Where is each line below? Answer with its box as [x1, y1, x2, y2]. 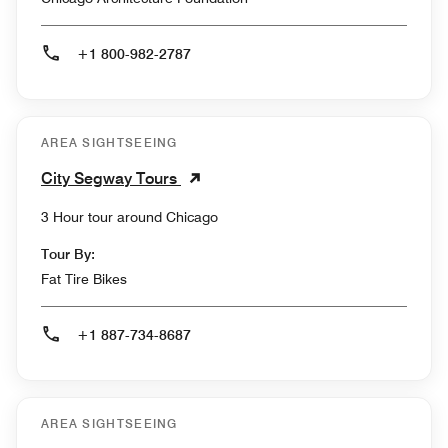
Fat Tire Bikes [41, 271, 127, 288]
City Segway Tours [41, 169, 181, 189]
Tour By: [41, 246, 95, 263]
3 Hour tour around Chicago [166, 209, 218, 226]
